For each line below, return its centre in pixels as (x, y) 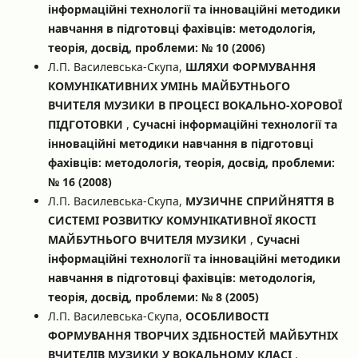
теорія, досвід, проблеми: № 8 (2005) (153, 296)
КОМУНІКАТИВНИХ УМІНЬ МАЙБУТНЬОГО (169, 86)
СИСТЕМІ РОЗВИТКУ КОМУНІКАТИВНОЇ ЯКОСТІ (181, 220)
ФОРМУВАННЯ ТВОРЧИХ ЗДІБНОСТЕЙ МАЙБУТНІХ (193, 335)
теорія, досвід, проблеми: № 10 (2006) (156, 47)
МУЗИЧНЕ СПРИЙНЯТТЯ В (259, 201)
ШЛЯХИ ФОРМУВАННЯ (250, 66)
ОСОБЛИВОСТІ (227, 316)
